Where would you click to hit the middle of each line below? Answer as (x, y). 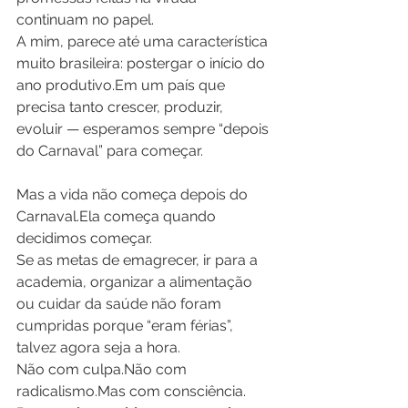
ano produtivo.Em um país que (122, 85)
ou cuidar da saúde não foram (121, 303)
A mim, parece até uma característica (144, 41)
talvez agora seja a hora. (98, 347)
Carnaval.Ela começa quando (118, 216)
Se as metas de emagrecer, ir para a (139, 260)
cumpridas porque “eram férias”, (127, 325)
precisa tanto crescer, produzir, (122, 107)
